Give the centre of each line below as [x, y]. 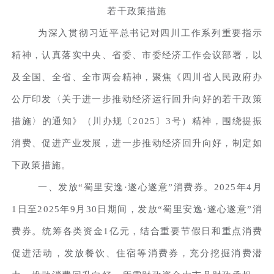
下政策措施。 [42, 165]
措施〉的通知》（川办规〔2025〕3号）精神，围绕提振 [137, 121]
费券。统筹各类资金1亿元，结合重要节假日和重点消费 [137, 231]
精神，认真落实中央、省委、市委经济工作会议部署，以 [137, 55]
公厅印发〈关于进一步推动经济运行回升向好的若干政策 [137, 99]
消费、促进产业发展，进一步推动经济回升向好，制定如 [137, 143]
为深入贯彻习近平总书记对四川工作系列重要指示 [150, 33]
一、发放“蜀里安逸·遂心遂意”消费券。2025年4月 [150, 187]
